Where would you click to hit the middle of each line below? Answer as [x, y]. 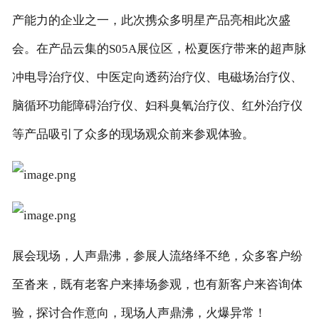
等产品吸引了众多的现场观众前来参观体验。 [133, 135]
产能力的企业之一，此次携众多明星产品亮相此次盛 [151, 21]
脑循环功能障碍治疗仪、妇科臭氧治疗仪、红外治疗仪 [157, 106]
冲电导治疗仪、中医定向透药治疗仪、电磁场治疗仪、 [157, 78]
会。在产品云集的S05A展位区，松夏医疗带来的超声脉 [159, 49]
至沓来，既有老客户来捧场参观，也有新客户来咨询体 [157, 284]
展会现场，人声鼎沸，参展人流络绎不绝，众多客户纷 [157, 256]
